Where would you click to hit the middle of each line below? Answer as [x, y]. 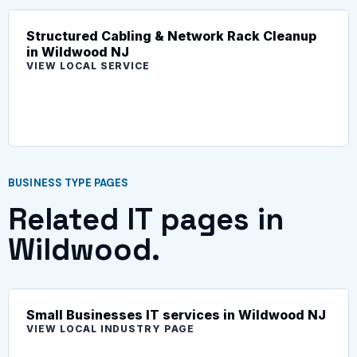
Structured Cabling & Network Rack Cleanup [171, 35]
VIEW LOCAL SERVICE [88, 65]
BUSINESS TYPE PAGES [69, 182]
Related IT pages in [146, 219]
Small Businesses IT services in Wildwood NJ [176, 314]
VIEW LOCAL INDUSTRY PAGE [111, 328]
